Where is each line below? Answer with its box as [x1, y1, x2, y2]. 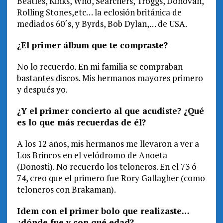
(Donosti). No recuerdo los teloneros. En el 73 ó [16, 161, 197, 173]
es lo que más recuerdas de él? [16, 116, 146, 128]
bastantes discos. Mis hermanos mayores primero [16, 72, 203, 84]
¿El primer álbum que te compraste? [16, 39, 168, 51]
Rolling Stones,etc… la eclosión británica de [16, 6, 182, 18]
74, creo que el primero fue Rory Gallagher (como [16, 172, 205, 184]
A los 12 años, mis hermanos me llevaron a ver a [16, 138, 199, 150]
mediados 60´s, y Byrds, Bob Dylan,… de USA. [16, 18, 187, 30]
